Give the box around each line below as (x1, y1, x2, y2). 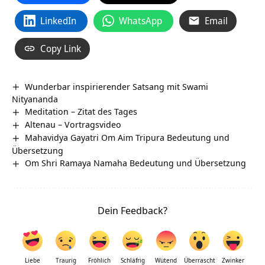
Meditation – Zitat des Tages (25, 105, 138, 118)
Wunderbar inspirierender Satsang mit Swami (25, 80, 209, 92)
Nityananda (12, 93, 58, 105)
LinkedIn (40, 14, 76, 27)
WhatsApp (119, 14, 162, 27)
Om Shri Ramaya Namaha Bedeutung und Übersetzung (25, 157, 247, 169)
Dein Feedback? (98, 203, 167, 218)
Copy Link (40, 41, 81, 55)
